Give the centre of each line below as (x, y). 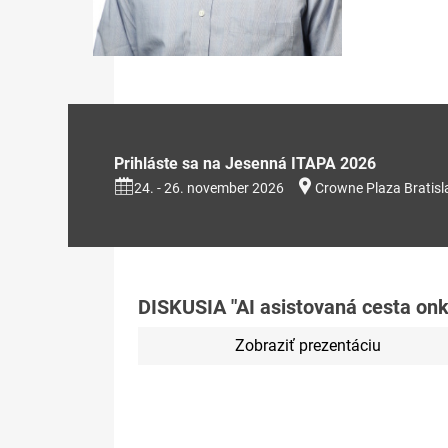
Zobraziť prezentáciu (307, 345)
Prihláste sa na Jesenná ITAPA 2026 (245, 163)
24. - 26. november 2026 (209, 187)
